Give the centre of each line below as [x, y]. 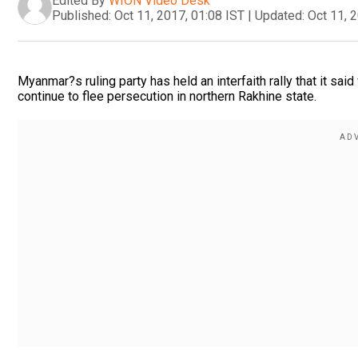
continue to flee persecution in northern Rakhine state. [167, 96]
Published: [82, 15]
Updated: [280, 15]
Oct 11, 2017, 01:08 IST [179, 15]
